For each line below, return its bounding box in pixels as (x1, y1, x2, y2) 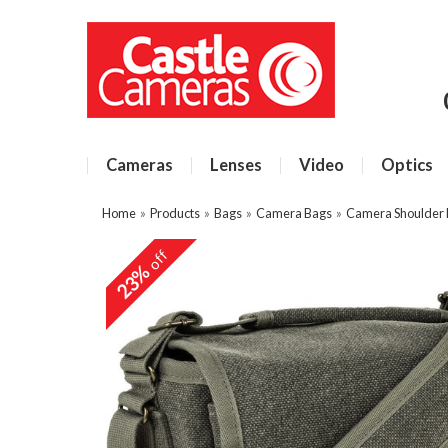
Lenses (210, 155, 262, 175)
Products (150, 205, 200, 221)
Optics (381, 155, 433, 175)
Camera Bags (256, 205, 332, 221)
